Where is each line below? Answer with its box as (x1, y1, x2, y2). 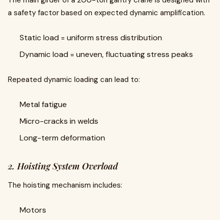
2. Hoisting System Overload (8, 160, 118, 172)
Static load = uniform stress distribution (20, 32, 162, 43)
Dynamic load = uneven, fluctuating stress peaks (20, 49, 193, 59)
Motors (20, 205, 46, 215)
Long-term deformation (20, 133, 105, 143)
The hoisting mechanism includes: (8, 180, 122, 190)
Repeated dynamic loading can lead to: (8, 75, 140, 84)
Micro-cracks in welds (20, 116, 98, 126)
